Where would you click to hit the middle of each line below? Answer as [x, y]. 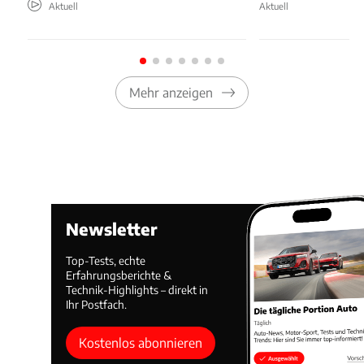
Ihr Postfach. [97, 304]
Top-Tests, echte [106, 260]
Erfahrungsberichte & [119, 275]
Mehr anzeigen [171, 93]
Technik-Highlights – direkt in [137, 289]
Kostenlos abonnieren [141, 343]
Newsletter [112, 228]
